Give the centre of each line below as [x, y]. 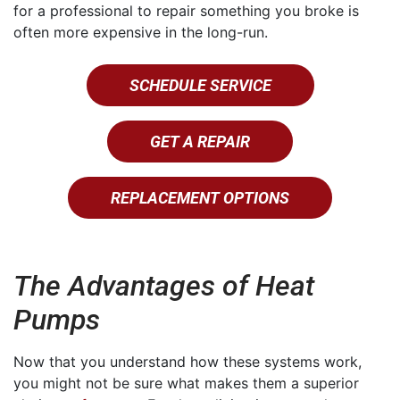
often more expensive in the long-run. [141, 33]
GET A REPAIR [200, 142]
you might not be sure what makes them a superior [186, 383]
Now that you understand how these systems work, [187, 362]
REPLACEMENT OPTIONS [200, 198]
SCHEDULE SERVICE [200, 86]
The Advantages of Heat [164, 286]
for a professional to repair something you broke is [186, 11]
